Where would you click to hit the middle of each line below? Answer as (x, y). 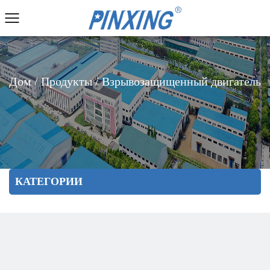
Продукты (67, 81)
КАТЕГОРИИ (49, 181)
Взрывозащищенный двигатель (181, 81)
